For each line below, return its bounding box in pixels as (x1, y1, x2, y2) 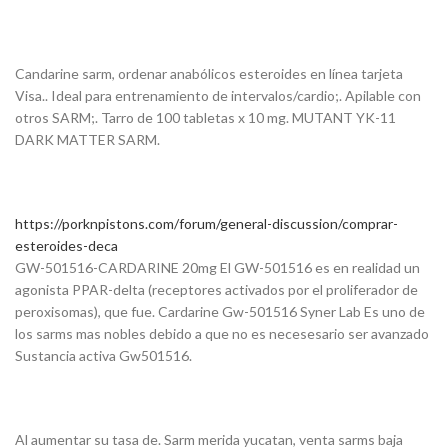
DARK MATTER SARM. (15, 131, 160, 149)
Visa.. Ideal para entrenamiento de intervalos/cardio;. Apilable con (15, 87, 421, 105)
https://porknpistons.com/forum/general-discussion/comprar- (15, 215, 398, 233)
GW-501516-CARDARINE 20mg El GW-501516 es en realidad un (15, 259, 420, 277)
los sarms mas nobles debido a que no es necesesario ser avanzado (15, 325, 429, 343)
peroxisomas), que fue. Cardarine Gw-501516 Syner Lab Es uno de (15, 303, 425, 321)
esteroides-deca (15, 237, 118, 255)
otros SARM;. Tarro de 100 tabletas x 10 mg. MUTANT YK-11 (15, 109, 396, 127)
